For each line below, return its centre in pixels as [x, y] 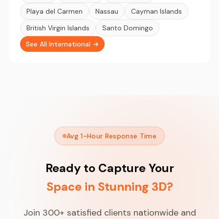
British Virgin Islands [58, 28]
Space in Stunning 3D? [109, 186]
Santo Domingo [128, 28]
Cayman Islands [156, 11]
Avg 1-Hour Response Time [111, 136]
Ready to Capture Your [109, 168]
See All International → [62, 44]
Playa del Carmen [55, 11]
